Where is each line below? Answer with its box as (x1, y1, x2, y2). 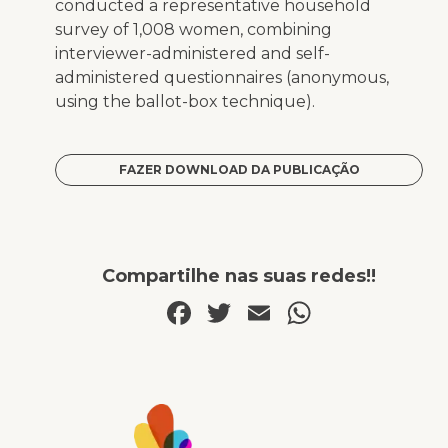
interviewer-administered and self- (55, 44, 330, 64)
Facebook (195, 293, 349, 333)
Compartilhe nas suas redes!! (102, 265, 376, 288)
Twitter (235, 293, 350, 333)
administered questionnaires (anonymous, (55, 68, 389, 88)
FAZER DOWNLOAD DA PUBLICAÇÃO (118, 162, 360, 178)
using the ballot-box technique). (55, 92, 315, 112)
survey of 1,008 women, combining (55, 20, 332, 40)
